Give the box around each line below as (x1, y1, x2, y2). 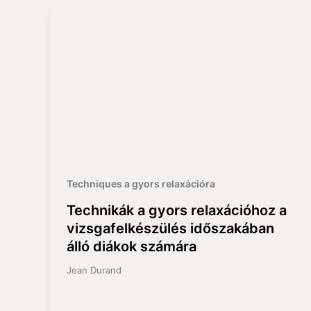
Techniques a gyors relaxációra (67, 177, 215, 190)
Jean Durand (67, 264, 121, 276)
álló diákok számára (67, 237, 196, 255)
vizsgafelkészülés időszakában (67, 219, 274, 237)
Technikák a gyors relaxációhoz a (67, 201, 287, 219)
